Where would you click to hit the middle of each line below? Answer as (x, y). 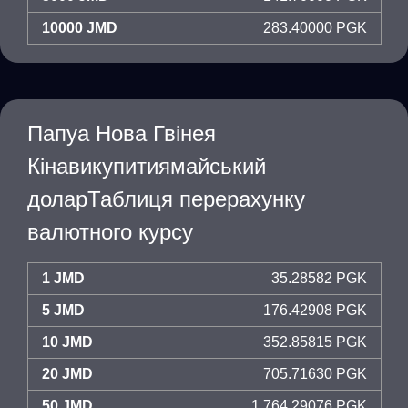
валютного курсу (110, 232)
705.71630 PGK (315, 374)
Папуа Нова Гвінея (122, 133)
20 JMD (67, 374)
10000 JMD (80, 28)
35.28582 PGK (319, 278)
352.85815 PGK (315, 342)
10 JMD (67, 342)
